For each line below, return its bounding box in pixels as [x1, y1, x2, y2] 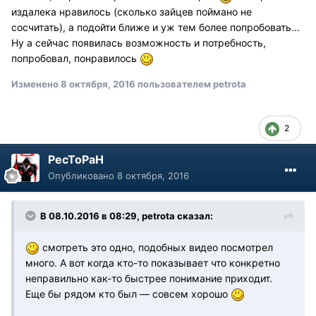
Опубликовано [48, 169, 117, 181]
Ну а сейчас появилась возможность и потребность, [11, 36, 266, 49]
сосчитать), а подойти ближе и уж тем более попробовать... [11, 20, 300, 33]
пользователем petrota [135, 78, 246, 90]
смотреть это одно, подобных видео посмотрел [39, 241, 273, 253]
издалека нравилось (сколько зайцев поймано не [11, 5, 252, 18]
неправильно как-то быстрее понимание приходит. [25, 272, 272, 284]
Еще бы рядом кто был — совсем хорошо [25, 287, 231, 300]
